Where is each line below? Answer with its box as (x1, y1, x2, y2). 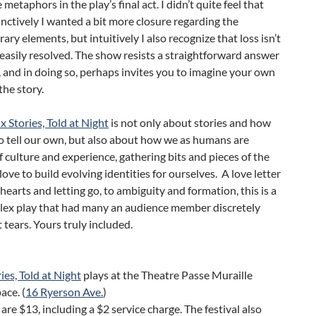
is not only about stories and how (109, 116, 271, 130)
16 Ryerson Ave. (25, 285, 103, 299)
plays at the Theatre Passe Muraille (81, 268, 253, 282)
